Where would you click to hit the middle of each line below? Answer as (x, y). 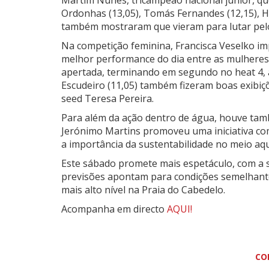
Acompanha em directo (114, 209)
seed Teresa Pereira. (107, 99)
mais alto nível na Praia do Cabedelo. (143, 190)
